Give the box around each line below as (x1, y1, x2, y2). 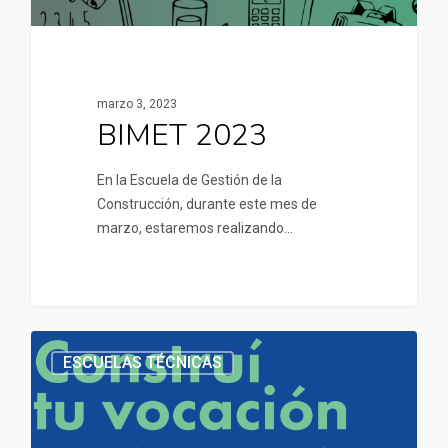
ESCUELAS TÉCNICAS (63, 352, 222, 372)
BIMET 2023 (96, 115, 267, 157)
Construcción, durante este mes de (96, 196, 317, 213)
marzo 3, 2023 (96, 97, 177, 112)
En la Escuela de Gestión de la (96, 172, 282, 189)
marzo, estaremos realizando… (96, 220, 293, 237)
